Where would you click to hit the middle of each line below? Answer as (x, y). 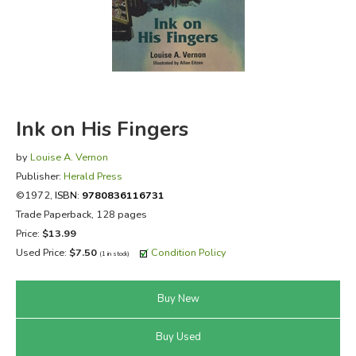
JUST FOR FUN (68, 112)
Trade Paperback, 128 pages (81, 214)
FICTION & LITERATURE (95, 32)
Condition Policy (188, 252)
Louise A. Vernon (69, 157)
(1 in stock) (114, 253)
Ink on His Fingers (102, 129)
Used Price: (42, 252)
